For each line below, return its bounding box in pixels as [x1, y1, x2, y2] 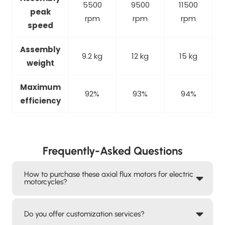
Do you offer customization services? [24, 209, 145, 218]
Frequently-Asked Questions [42, 144, 183, 158]
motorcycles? [24, 177, 67, 187]
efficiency [20, 95, 61, 106]
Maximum [20, 81, 61, 92]
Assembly [20, 44, 61, 55]
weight [26, 57, 54, 68]
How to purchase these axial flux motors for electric [24, 170, 193, 179]
